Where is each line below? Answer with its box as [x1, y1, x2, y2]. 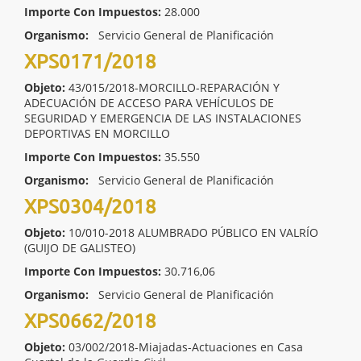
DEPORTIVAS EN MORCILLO [24, 126, 170, 141]
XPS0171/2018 [24, 49, 156, 73]
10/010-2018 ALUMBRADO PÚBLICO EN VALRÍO [68, 225, 318, 240]
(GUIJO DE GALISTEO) [24, 240, 135, 255]
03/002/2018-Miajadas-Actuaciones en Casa [68, 339, 303, 355]
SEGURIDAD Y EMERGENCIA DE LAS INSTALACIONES [24, 110, 301, 126]
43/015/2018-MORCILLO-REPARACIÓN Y [68, 80, 280, 95]
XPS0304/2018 [24, 194, 156, 218]
